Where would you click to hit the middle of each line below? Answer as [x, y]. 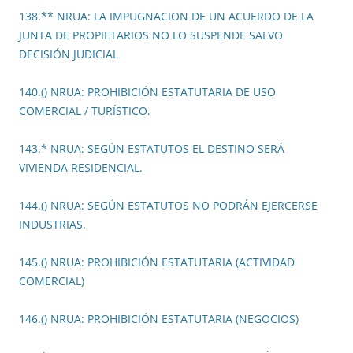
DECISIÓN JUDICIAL [69, 54]
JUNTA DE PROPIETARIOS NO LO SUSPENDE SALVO [151, 35]
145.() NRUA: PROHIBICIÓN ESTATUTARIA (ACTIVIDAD [157, 262]
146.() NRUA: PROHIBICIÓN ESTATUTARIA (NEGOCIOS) [159, 319]
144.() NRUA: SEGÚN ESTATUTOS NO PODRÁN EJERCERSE [168, 206]
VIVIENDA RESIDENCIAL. [81, 168]
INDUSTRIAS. [52, 225]
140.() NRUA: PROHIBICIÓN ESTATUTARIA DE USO [147, 92]
